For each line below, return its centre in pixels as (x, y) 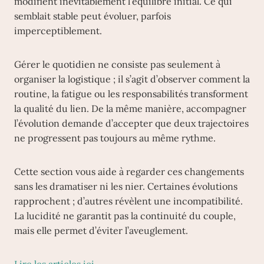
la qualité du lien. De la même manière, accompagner (130, 108)
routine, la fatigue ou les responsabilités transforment (131, 94)
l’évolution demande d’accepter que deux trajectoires (131, 123)
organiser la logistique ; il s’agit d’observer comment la (132, 79)
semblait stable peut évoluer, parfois (93, 16)
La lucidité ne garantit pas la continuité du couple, (125, 216)
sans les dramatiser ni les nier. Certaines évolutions (126, 186)
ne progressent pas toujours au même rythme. (115, 138)
